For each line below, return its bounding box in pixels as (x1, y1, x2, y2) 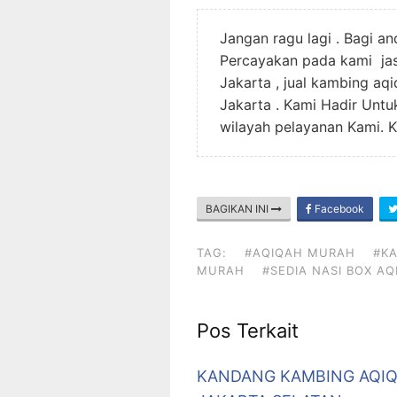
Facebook (312, 201, 364, 215)
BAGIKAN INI (206, 201, 271, 215)
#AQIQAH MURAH (245, 245, 355, 260)
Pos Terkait (197, 318, 299, 342)
